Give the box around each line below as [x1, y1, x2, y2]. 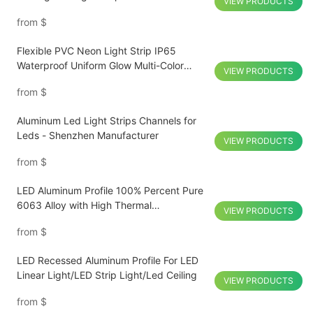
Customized [16, 74, 71, 87]
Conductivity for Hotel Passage [16, 214, 159, 226]
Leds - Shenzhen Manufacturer [16, 129, 159, 142]
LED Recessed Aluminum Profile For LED [16, 254, 198, 267]
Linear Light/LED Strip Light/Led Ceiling [16, 269, 197, 282]
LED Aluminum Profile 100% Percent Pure [16, 184, 203, 197]
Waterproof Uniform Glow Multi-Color [16, 59, 184, 72]
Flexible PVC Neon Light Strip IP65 [16, 45, 176, 57]
